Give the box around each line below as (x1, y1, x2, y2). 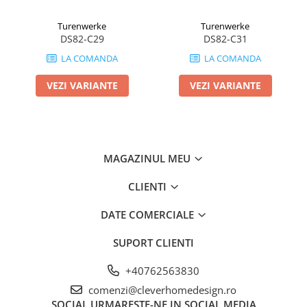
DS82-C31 (203, 32, 247, 45)
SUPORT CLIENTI (113, 236, 194, 249)
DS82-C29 (60, 32, 104, 45)
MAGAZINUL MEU (103, 151, 193, 165)
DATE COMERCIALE (100, 208, 197, 221)
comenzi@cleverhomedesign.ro (86, 283, 236, 297)
